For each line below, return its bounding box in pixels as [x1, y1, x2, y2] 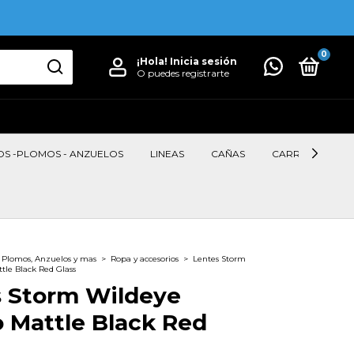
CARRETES [272, 148, 324, 160]
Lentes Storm [193, 254, 246, 264]
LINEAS [150, 148, 184, 160]
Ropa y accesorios [111, 254, 179, 264]
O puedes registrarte [136, 67, 229, 79]
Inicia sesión [169, 55, 237, 67]
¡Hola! [136, 55, 170, 67]
